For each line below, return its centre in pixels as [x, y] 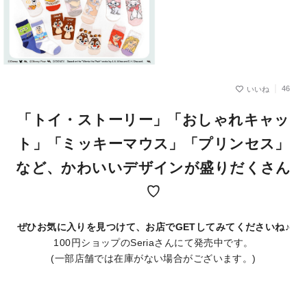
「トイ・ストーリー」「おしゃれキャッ [153, 119]
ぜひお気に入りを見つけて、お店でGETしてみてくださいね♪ [153, 226]
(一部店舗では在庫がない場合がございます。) [153, 258]
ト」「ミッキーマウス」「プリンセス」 [153, 143]
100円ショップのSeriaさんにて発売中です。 [153, 242]
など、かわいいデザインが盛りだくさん [153, 167]
